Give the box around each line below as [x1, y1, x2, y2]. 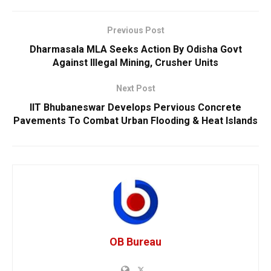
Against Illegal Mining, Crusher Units [53, 56, 218, 68]
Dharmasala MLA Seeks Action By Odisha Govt [29, 43, 242, 55]
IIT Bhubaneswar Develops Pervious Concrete [30, 101, 241, 113]
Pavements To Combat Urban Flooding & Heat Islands [13, 114, 258, 126]
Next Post [116, 83, 155, 93]
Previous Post [106, 25, 165, 35]
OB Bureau [109, 235, 162, 248]
